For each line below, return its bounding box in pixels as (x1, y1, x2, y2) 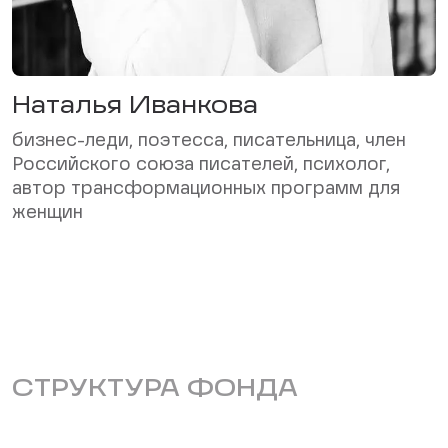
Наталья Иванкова (12, 94, 258, 119)
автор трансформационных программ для (12, 179, 400, 198)
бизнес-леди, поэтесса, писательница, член (12, 131, 406, 150)
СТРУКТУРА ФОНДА (12, 377, 298, 402)
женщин (12, 203, 83, 222)
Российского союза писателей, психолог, (12, 155, 390, 174)
